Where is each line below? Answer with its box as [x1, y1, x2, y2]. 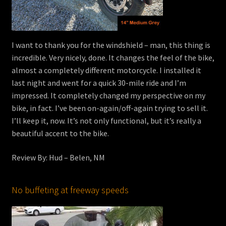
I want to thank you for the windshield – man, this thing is [11, 40, 210, 50]
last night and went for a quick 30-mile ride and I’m [11, 78, 186, 88]
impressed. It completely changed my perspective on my [11, 90, 205, 101]
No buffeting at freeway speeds [11, 184, 129, 196]
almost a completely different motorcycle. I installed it [11, 65, 201, 76]
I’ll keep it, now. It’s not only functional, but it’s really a [11, 116, 201, 126]
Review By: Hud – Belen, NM [11, 152, 105, 162]
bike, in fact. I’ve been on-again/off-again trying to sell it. [11, 103, 208, 114]
